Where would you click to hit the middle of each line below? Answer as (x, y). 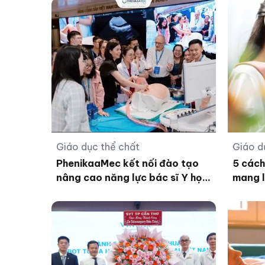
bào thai (77, 192)
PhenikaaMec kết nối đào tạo (127, 164)
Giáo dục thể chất (98, 147)
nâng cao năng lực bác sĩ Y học (132, 178)
